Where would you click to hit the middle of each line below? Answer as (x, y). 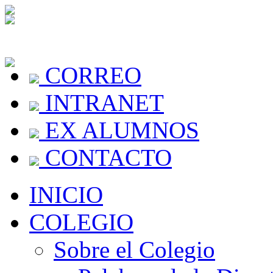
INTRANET (101, 103)
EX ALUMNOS (119, 130)
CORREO (90, 75)
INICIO (66, 195)
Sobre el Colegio (134, 250)
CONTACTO (105, 158)
